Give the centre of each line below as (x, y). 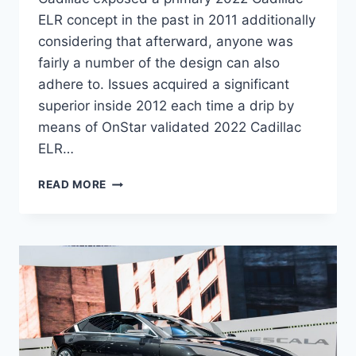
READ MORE (73, 185)
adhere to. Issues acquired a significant (164, 85)
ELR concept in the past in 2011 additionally (177, 20)
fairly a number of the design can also (159, 63)
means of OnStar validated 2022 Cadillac (170, 128)
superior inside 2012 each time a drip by (166, 106)
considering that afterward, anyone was (166, 42)
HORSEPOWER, (149, 248)
